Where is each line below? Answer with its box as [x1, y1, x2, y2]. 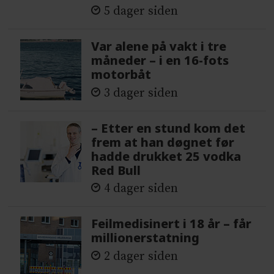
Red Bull [91, 161, 141, 179]
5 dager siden [104, 4, 179, 20]
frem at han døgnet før [91, 133, 235, 150]
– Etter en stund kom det [91, 119, 246, 136]
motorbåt [91, 66, 152, 83]
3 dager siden [104, 85, 179, 101]
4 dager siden [104, 181, 179, 197]
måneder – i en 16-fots [91, 52, 229, 69]
